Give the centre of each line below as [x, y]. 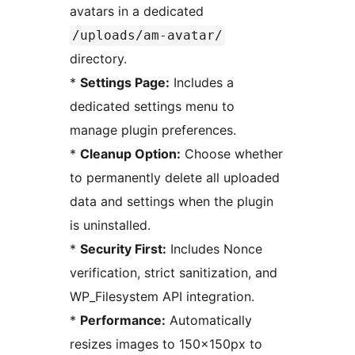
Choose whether [232, 154]
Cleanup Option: [130, 154]
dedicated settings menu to [152, 107]
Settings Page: [125, 83]
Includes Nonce [214, 249]
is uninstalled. [110, 225]
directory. [98, 59]
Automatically [209, 321]
